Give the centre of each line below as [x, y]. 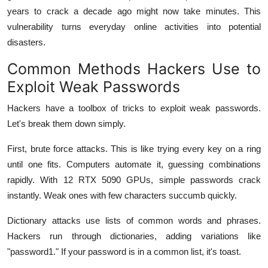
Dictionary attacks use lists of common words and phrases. [134, 220]
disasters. [26, 42]
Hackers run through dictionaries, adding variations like [134, 236]
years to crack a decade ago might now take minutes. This [134, 11]
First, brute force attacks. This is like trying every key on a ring [134, 148]
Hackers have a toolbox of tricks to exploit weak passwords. [134, 108]
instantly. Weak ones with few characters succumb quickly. [122, 195]
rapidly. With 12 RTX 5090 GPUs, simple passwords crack [134, 179]
